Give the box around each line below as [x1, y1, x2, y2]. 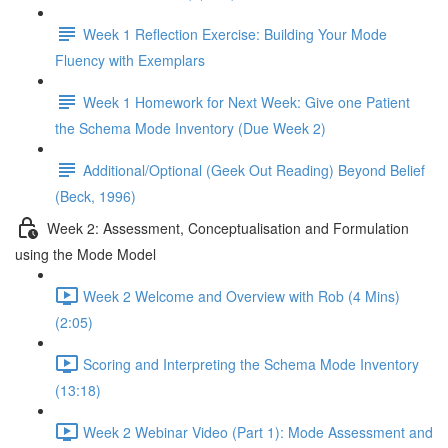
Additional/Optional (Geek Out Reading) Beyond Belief [83, 159, 425, 180]
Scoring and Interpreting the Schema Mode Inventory [83, 353, 419, 374]
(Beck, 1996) [55, 186, 136, 206]
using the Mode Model [15, 244, 156, 264]
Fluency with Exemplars [55, 50, 205, 70]
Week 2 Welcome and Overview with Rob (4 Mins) [83, 285, 400, 306]
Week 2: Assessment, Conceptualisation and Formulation [47, 217, 409, 238]
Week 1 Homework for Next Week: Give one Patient [83, 91, 410, 112]
